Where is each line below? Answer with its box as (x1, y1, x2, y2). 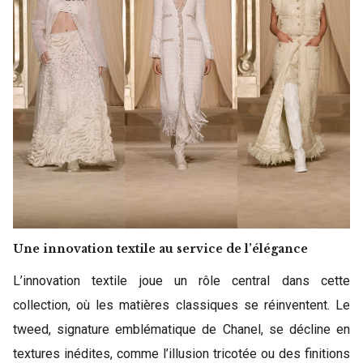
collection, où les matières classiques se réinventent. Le (13, 297, 350, 313)
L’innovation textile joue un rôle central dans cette (13, 273, 350, 288)
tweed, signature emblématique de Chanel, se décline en (13, 322, 350, 337)
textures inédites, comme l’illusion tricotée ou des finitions (13, 346, 350, 361)
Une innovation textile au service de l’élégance (13, 241, 308, 256)
